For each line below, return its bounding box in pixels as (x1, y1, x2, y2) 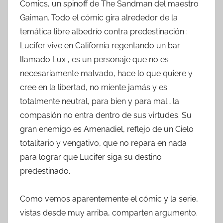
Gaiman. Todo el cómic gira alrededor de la (20, 12, 178, 22)
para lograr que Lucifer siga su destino (20, 152, 162, 162)
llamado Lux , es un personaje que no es (20, 54, 169, 64)
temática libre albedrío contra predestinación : (20, 26, 188, 36)
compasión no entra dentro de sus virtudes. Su (20, 110, 192, 120)
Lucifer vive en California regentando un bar (20, 40, 180, 50)
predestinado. (20, 166, 70, 176)
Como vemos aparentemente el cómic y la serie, (20, 194, 198, 204)
